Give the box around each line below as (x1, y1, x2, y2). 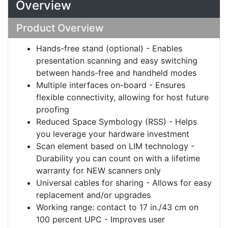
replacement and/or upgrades (36, 190, 151, 201)
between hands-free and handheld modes (36, 68, 196, 78)
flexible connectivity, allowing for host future (36, 92, 209, 103)
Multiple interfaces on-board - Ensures (36, 80, 185, 91)
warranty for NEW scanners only (36, 165, 161, 176)
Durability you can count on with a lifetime (36, 153, 200, 164)
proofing (36, 104, 69, 115)
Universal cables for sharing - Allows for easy (36, 178, 212, 188)
